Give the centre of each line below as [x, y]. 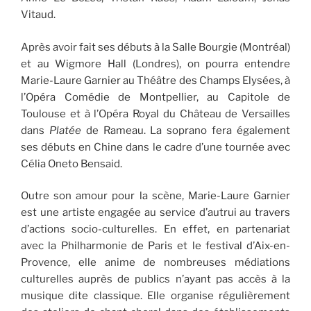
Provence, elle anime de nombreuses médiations [155, 262]
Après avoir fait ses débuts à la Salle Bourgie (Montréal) [155, 47]
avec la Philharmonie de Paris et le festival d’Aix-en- [155, 246]
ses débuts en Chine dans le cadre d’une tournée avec [155, 147]
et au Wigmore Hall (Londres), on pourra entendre [155, 64]
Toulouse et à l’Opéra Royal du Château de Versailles [155, 114]
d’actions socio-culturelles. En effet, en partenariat [155, 229]
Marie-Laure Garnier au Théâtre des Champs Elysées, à [155, 80]
